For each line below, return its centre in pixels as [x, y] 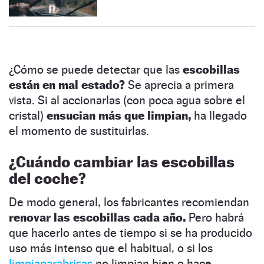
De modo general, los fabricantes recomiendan [129, 202]
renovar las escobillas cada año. [97, 217]
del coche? [47, 178]
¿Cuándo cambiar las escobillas [122, 161]
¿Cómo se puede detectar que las [96, 69]
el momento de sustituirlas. [83, 131]
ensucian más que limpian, [119, 115]
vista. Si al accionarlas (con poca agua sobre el [127, 100]
